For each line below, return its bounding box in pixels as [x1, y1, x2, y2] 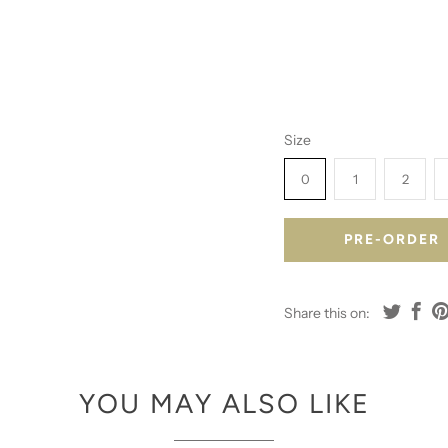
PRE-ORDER [343, 231, 440, 249]
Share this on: [284, 304, 370, 323]
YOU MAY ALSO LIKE [78, 386, 370, 420]
